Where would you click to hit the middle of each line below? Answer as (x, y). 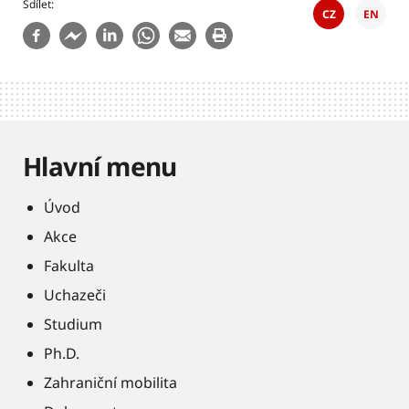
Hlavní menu (100, 166)
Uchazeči (75, 295)
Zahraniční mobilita (110, 383)
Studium (73, 324)
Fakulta (69, 266)
